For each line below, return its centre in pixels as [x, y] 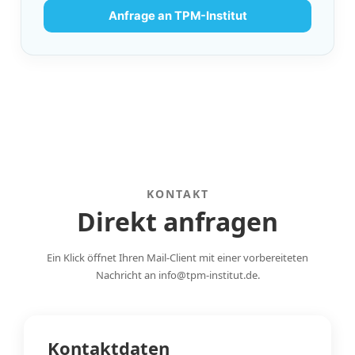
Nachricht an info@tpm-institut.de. [177, 275]
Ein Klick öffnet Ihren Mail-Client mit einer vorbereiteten [177, 258]
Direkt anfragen [177, 221]
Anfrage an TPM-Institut [177, 16]
